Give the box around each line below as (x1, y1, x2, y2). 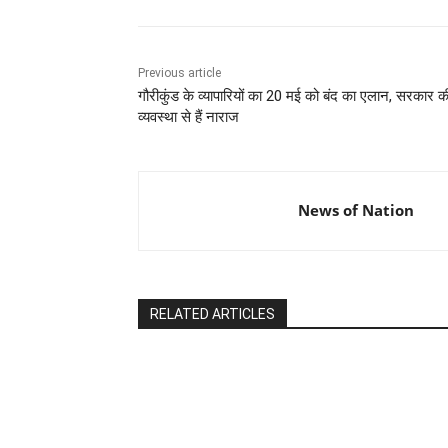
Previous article (138, 66, 221, 81)
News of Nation (298, 200, 414, 221)
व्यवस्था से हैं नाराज (138, 108, 239, 127)
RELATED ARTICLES (150, 306, 275, 323)
